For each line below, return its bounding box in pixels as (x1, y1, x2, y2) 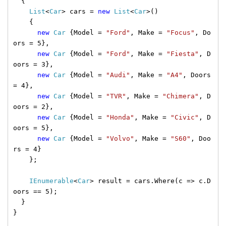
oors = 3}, (13, 60, 53, 68)
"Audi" (106, 71, 130, 79)
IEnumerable (29, 177, 74, 185)
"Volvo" (106, 134, 134, 142)
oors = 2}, (13, 102, 53, 110)
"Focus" (166, 28, 195, 36)
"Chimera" (162, 92, 199, 100)
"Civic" (171, 113, 199, 121)
